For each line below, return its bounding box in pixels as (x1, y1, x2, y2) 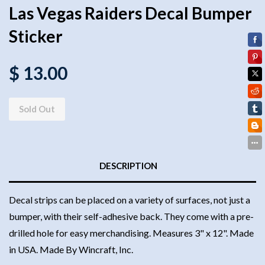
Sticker (9, 25, 63, 46)
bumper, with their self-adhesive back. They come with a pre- (9, 210, 254, 222)
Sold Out (19, 103, 55, 114)
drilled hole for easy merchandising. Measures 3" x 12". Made (9, 227, 254, 238)
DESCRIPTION (99, 160, 157, 171)
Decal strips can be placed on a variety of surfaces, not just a (9, 193, 250, 205)
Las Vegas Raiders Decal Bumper (9, 2, 252, 23)
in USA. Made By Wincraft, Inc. (9, 243, 133, 255)
